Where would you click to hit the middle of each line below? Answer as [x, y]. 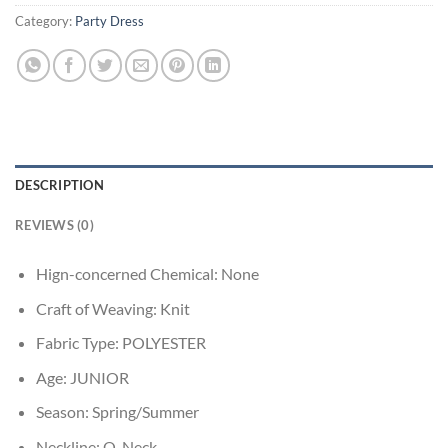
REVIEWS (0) [54, 224]
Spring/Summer [145, 412]
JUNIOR [99, 377]
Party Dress [109, 21]
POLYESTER [163, 343]
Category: [45, 21]
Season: [63, 412]
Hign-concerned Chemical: [128, 273]
